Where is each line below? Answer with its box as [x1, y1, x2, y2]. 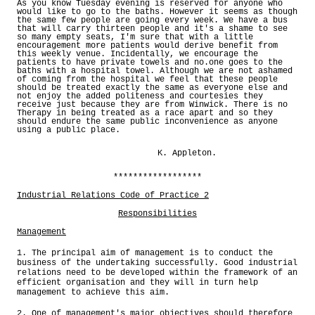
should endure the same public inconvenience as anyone [17, 116, 278, 127]
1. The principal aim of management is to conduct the [17, 247, 273, 258]
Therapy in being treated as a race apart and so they [17, 108, 273, 118]
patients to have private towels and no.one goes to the [17, 57, 283, 67]
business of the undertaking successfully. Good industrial [17, 257, 297, 268]
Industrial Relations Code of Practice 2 [17, 190, 209, 200]
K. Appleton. [157, 148, 217, 158]
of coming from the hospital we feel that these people [17, 74, 278, 84]
